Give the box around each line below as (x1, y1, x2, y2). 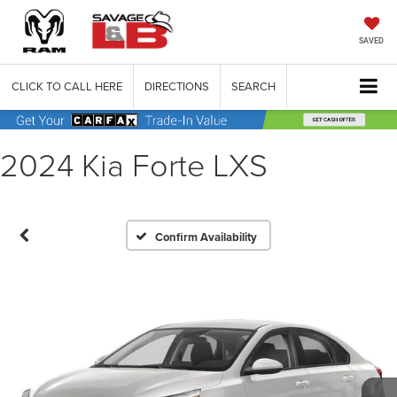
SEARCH (231, 78, 276, 95)
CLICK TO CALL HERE (12, 78, 122, 95)
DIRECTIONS (144, 78, 209, 95)
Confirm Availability (155, 228, 258, 245)
